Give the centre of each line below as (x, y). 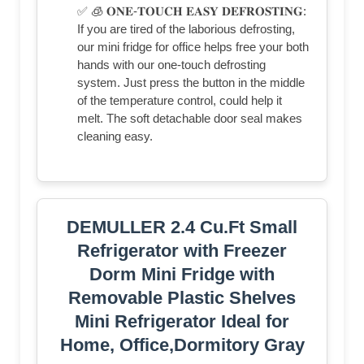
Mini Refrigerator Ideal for (182, 321)
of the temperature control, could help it (180, 100)
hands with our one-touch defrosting (171, 64)
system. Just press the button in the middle (191, 82)
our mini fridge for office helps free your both (193, 46)
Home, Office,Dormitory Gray (182, 344)
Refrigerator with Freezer (182, 250)
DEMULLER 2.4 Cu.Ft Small (182, 227)
